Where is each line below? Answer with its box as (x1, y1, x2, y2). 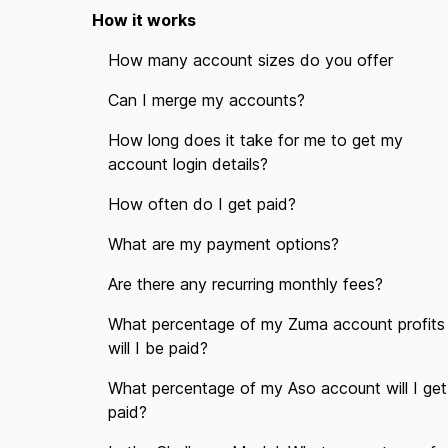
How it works (92, 10, 196, 30)
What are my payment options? (108, 234, 339, 254)
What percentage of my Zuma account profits (108, 314, 445, 334)
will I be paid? (108, 338, 208, 358)
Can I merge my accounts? (108, 90, 305, 110)
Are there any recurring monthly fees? (108, 274, 383, 294)
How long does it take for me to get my (108, 130, 403, 150)
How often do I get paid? (108, 194, 296, 214)
